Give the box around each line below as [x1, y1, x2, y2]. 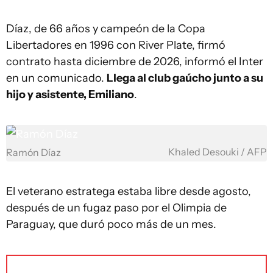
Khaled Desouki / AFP [168, 146, 267, 158]
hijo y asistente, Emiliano [6, 88, 134, 101]
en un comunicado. [6, 71, 107, 85]
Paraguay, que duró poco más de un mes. [6, 218, 216, 231]
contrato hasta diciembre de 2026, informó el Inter [6, 55, 263, 68]
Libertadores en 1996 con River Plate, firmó [6, 38, 225, 52]
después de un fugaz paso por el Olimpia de [6, 201, 227, 214]
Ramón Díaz [6, 147, 61, 158]
